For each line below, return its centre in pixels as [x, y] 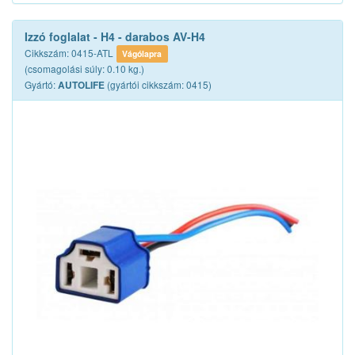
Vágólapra [142, 53]
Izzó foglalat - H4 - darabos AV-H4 [115, 36]
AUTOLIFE [81, 85]
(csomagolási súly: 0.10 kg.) [84, 69]
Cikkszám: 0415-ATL [69, 53]
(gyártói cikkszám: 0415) [158, 84]
